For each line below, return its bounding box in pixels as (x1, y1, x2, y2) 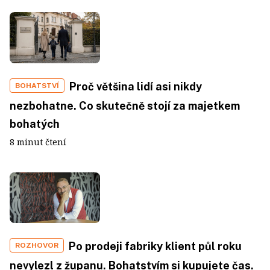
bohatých (10, 117, 60, 130)
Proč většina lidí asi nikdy (69, 80, 202, 93)
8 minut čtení (10, 136, 66, 148)
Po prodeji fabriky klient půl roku (69, 240, 242, 253)
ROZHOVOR (15, 241, 58, 250)
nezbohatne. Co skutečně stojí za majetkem (10, 99, 240, 112)
